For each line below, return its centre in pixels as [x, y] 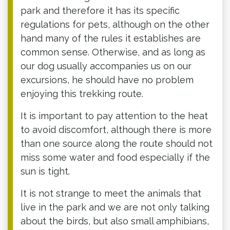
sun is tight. [45, 171]
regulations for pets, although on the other [115, 24]
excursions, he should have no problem [107, 80]
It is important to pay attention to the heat [114, 116]
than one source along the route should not [117, 143]
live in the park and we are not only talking [115, 207]
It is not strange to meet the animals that [111, 193]
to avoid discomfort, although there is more [116, 129]
